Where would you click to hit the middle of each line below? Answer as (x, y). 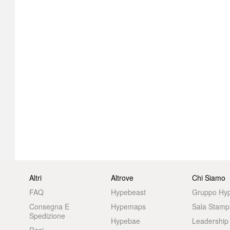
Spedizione (47, 216)
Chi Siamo (209, 178)
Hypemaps (128, 206)
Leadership (210, 221)
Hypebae (125, 221)
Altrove (122, 178)
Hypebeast (128, 192)
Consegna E (50, 206)
